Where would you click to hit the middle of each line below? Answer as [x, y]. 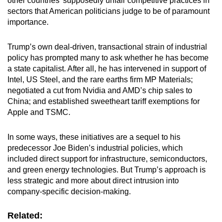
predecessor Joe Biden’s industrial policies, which [95, 148]
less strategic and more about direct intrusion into [93, 180]
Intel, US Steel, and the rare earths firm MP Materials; [100, 79]
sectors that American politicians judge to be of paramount [109, 11]
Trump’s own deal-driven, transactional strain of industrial [107, 47]
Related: [25, 215]
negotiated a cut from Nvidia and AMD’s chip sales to [100, 90]
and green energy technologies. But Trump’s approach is [107, 169]
